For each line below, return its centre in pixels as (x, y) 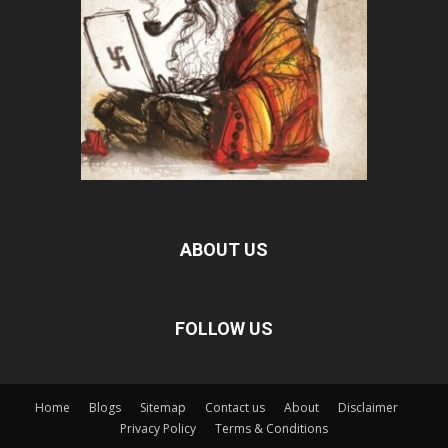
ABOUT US (224, 249)
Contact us (234, 407)
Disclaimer (367, 407)
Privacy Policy (158, 428)
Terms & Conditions (271, 428)
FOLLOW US (224, 328)
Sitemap (162, 407)
